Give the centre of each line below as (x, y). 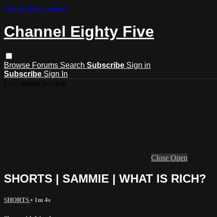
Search (73, 65)
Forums (46, 65)
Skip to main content (35, 8)
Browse (18, 65)
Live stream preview (35, 83)
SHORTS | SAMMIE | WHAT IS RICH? (105, 178)
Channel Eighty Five (79, 32)
